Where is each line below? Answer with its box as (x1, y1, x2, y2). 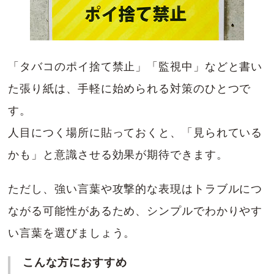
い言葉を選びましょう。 (8, 226, 136, 239)
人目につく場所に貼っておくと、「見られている (8, 126, 263, 139)
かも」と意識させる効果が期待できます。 (8, 148, 228, 161)
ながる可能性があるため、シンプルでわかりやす (8, 204, 263, 217)
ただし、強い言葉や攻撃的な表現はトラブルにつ (8, 182, 263, 195)
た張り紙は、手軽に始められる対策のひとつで (8, 82, 251, 95)
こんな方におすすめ (23, 256, 127, 268)
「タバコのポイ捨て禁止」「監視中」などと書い (8, 60, 263, 73)
